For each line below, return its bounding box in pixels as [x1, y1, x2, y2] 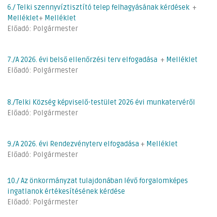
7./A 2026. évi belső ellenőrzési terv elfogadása [7, 55, 157, 64]
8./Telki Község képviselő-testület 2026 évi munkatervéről [7, 98, 195, 107]
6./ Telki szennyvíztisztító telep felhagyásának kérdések [7, 3, 189, 12]
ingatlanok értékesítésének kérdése [7, 187, 125, 196]
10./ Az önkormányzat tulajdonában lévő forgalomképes [7, 176, 188, 185]
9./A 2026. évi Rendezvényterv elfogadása [7, 139, 139, 148]
